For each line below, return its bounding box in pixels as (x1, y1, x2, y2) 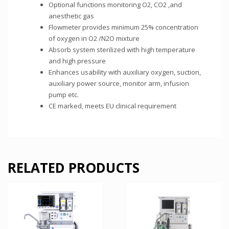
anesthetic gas (49, 11, 94, 20)
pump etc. (49, 90, 79, 99)
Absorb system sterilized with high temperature (49, 45, 195, 54)
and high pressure (49, 56, 106, 65)
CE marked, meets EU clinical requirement (49, 101, 176, 110)
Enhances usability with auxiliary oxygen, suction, (49, 67, 201, 77)
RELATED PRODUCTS (8, 158, 140, 177)
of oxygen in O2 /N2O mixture (49, 34, 140, 43)
